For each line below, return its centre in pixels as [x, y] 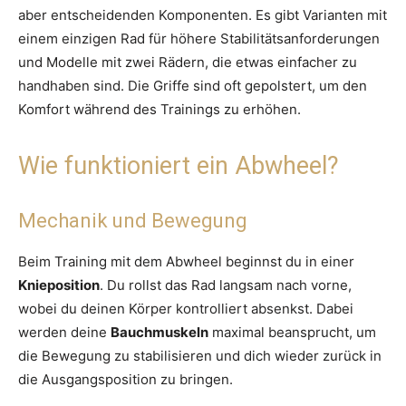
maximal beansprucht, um [292, 333]
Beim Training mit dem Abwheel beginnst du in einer [186, 262]
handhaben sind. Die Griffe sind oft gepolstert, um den [193, 86]
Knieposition [59, 285]
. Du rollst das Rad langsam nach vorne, [226, 285]
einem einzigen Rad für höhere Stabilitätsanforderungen [199, 39]
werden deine [64, 333]
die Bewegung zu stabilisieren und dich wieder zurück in [200, 356]
